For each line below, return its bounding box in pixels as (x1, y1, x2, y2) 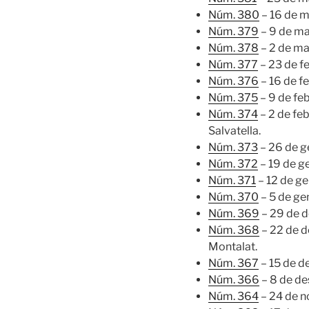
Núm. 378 (208, 41, 259, 54)
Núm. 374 (208, 107, 258, 121)
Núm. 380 (208, 8, 259, 21)
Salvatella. (208, 123, 261, 137)
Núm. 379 (208, 24, 259, 38)
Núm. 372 (208, 157, 258, 170)
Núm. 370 (208, 190, 259, 203)
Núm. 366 (208, 272, 259, 286)
